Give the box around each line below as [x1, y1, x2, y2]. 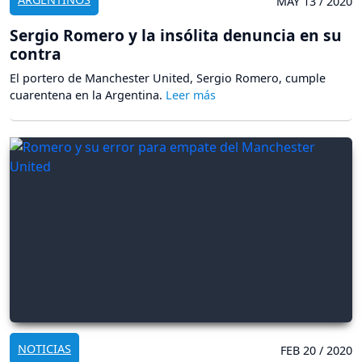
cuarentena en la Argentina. [10, 86, 166, 103]
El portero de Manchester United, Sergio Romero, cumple [10, 69, 326, 86]
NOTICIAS [18, 341, 71, 357]
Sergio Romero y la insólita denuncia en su [10, 23, 342, 46]
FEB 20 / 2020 [280, 343, 352, 359]
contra [10, 42, 61, 65]
